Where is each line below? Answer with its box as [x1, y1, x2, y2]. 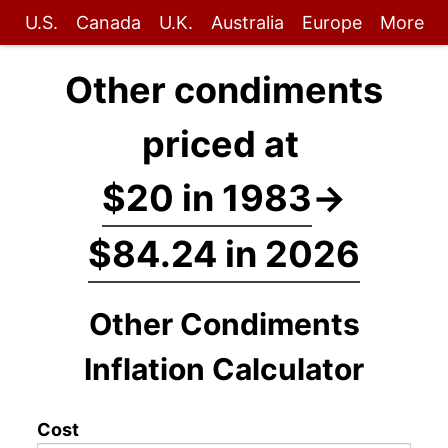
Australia [210, 12, 284, 33]
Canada [75, 12, 141, 33]
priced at [141, 122, 307, 166]
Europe [301, 12, 362, 33]
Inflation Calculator [84, 351, 364, 387]
